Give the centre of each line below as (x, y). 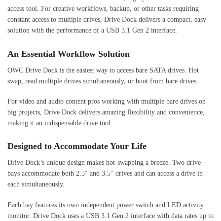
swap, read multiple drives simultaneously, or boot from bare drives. (103, 81)
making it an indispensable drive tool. (60, 123)
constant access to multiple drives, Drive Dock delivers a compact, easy (107, 20)
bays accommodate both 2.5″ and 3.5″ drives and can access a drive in (105, 174)
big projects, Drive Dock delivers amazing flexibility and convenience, (106, 112)
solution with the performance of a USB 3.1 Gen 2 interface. (92, 31)
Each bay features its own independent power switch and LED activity (106, 205)
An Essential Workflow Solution (69, 54)
